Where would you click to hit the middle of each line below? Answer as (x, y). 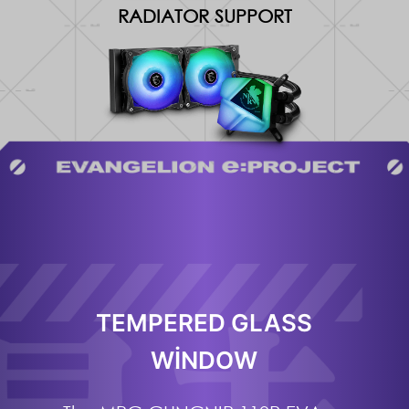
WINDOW (204, 360)
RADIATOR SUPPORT (204, 15)
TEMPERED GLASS (204, 322)
